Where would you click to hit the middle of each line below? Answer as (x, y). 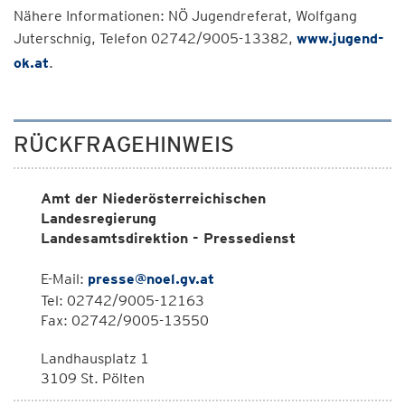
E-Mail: (64, 279)
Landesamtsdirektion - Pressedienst (168, 238)
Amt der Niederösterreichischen (153, 198)
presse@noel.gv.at (151, 279)
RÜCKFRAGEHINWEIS (124, 144)
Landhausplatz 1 (95, 358)
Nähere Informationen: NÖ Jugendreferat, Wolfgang (185, 16)
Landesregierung (99, 218)
